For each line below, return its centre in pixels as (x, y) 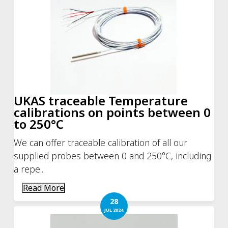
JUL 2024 (114, 210)
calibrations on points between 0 (112, 112)
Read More (44, 188)
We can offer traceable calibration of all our (101, 142)
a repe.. (29, 169)
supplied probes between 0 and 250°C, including (113, 155)
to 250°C (39, 124)
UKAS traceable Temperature (101, 100)
